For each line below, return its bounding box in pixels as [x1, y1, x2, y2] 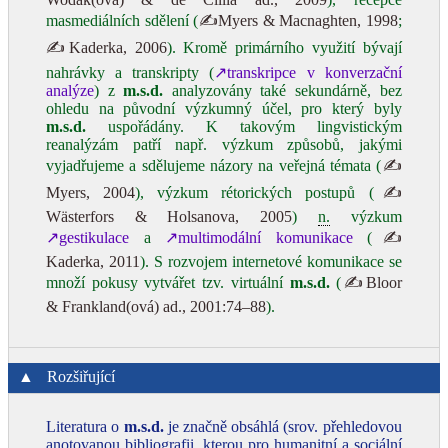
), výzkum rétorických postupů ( [135, 184, 374, 201]
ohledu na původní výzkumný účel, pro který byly [46, 100, 402, 117]
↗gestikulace [46, 229, 129, 246]
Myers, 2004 [46, 184, 136, 201]
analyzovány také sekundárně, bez [163, 82, 402, 99]
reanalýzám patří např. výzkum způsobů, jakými [46, 136, 402, 153]
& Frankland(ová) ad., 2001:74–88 [46, 298, 266, 315]
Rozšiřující [43, 368, 115, 385]
